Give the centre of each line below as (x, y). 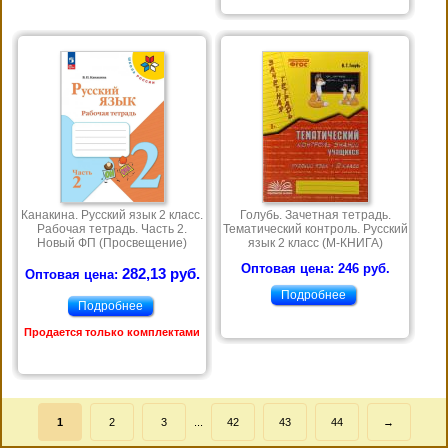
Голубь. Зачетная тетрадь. (315, 215)
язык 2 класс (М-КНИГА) (315, 243)
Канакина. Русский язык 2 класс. (112, 215)
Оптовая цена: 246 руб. (315, 269)
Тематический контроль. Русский (315, 229)
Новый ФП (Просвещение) (112, 243)
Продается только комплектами (112, 332)
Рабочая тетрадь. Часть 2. (112, 229)
